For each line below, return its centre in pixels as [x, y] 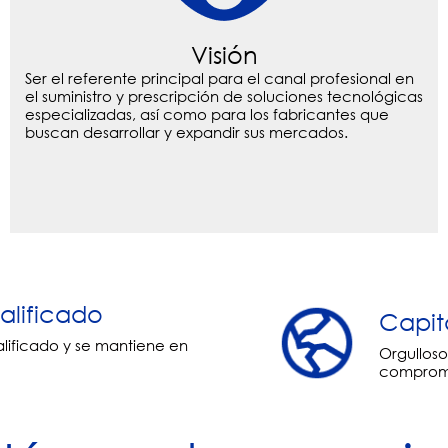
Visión [224, 54]
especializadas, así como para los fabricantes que [207, 114]
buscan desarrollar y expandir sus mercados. [186, 132]
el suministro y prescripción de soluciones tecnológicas [224, 96]
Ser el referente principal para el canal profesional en [219, 78]
